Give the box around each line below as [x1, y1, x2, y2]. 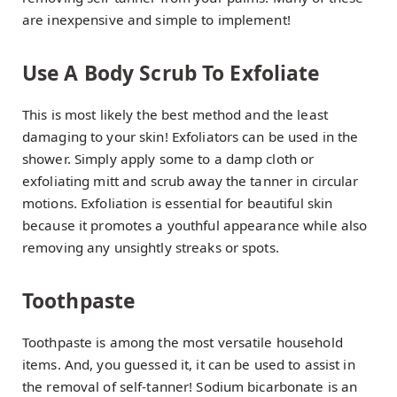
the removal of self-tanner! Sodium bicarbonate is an [22, 377, 358, 395]
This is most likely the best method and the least [22, 105, 328, 124]
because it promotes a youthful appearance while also [22, 216, 368, 235]
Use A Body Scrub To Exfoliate [22, 59, 320, 87]
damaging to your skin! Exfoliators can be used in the [22, 128, 359, 146]
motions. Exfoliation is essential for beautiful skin [22, 194, 333, 213]
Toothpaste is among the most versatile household [22, 332, 343, 351]
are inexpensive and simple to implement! [22, 11, 291, 29]
